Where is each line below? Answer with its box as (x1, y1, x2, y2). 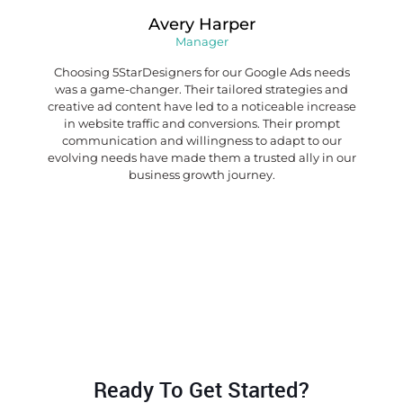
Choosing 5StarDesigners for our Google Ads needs (53, 65, 350, 80)
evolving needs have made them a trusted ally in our (47, 150, 356, 166)
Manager (175, 34, 228, 49)
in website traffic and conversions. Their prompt (63, 116, 340, 131)
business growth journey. (128, 167, 275, 183)
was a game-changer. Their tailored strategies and (55, 82, 348, 97)
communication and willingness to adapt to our (61, 133, 342, 148)
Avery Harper (148, 14, 255, 35)
